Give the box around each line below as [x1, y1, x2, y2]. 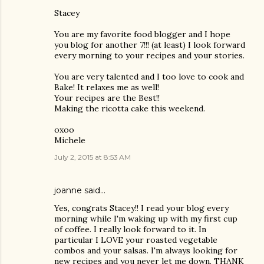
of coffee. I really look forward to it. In [54, 224, 206, 235]
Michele [54, 135, 85, 146]
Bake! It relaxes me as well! [54, 82, 159, 93]
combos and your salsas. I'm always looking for [54, 245, 237, 256]
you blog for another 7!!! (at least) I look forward [54, 39, 245, 50]
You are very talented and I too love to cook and [54, 71, 244, 82]
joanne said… [54, 185, 105, 196]
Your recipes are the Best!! [54, 93, 160, 103]
